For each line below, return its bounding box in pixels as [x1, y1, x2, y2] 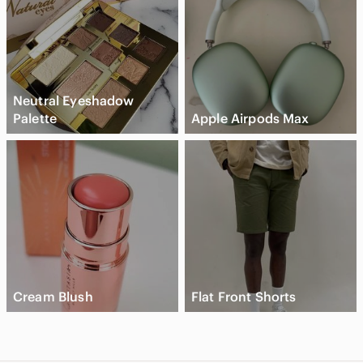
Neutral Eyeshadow [13, 92, 135, 109]
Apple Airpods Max [191, 109, 310, 126]
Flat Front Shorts [191, 288, 297, 305]
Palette [13, 109, 58, 126]
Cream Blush [13, 288, 93, 305]
